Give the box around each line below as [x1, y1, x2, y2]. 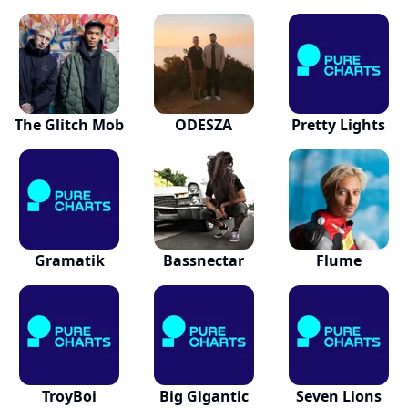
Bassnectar [163, 250, 245, 270]
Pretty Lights [291, 115, 386, 135]
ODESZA [175, 115, 233, 135]
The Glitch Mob [15, 115, 125, 135]
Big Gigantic [158, 386, 249, 406]
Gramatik [34, 250, 105, 270]
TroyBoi [42, 386, 97, 406]
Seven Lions [295, 386, 382, 406]
